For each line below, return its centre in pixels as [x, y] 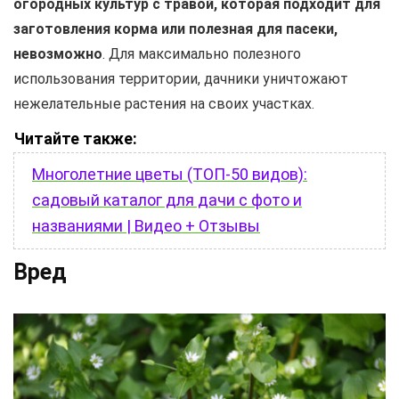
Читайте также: [76, 138]
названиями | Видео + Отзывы [146, 225]
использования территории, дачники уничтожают [181, 78]
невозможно [58, 53]
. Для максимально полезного [202, 53]
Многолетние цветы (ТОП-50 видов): [170, 174]
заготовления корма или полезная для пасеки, [175, 28]
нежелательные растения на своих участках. [164, 103]
